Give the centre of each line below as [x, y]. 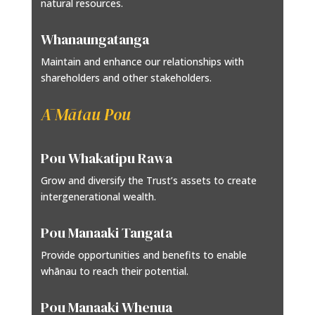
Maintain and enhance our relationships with [143, 62]
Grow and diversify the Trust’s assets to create [149, 181]
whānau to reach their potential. [115, 271]
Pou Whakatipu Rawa [107, 159]
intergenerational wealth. [99, 197]
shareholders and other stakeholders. [127, 78]
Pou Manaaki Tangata [107, 233]
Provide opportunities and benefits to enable [144, 255]
